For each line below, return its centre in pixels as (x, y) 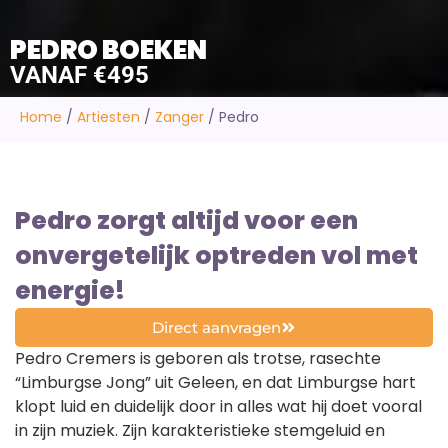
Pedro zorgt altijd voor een (186, 220)
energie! (70, 290)
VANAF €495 (79, 75)
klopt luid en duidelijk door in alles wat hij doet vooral (218, 406)
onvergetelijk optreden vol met (216, 255)
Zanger (179, 117)
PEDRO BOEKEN (108, 50)
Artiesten (108, 117)
